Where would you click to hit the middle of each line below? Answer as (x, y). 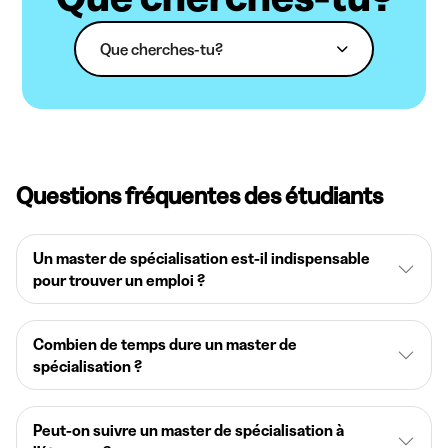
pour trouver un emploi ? (119, 280)
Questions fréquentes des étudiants (199, 195)
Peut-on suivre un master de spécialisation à (188, 430)
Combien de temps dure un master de (165, 344)
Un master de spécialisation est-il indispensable (201, 258)
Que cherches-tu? (161, 48)
